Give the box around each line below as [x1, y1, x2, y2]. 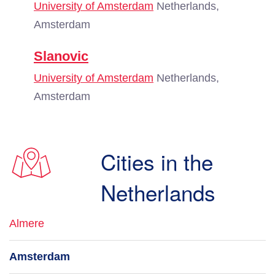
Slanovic [34, 48, 88, 64]
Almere [9, 217, 44, 230]
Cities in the [101, 146, 214, 177]
